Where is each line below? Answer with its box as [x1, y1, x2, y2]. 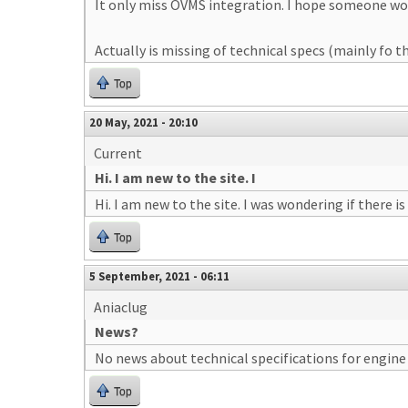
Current [94, 144, 142, 162]
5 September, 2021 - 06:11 [89, 269, 229, 283]
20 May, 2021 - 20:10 [89, 115, 198, 129]
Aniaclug [94, 298, 148, 316]
